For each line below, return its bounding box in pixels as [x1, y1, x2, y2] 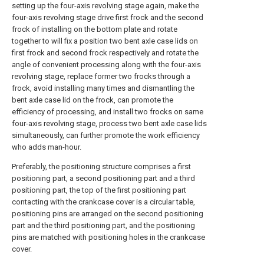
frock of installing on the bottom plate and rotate [12, 25, 177, 34]
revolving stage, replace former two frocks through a [12, 72, 190, 81]
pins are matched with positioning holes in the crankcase [12, 233, 205, 242]
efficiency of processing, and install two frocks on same [12, 107, 203, 116]
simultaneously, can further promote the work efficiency [12, 131, 200, 140]
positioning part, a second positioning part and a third [12, 174, 195, 183]
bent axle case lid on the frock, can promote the [12, 95, 173, 104]
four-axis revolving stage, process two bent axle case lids [12, 119, 207, 128]
